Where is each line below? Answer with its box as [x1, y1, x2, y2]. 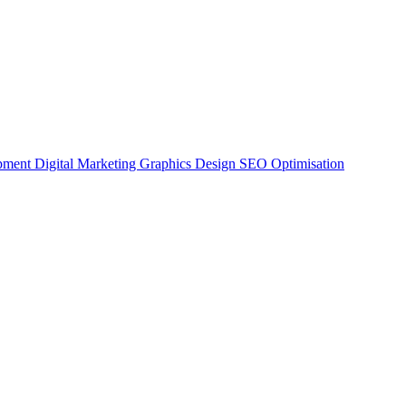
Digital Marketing [34, 156, 140, 171]
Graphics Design [140, 156, 239, 171]
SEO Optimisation [239, 156, 344, 171]
